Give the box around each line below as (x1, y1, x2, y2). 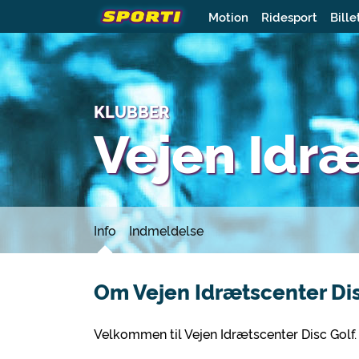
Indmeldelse (129, 221, 204, 239)
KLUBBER (94, 100, 169, 122)
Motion (208, 7, 248, 25)
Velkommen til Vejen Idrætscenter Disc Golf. (94, 325, 357, 342)
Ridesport (260, 7, 317, 25)
